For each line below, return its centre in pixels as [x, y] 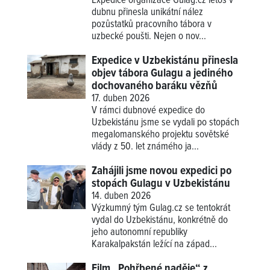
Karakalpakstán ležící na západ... [155, 244]
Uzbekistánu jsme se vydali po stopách [166, 123]
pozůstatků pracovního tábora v [152, 24]
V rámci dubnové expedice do [149, 111]
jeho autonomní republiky [140, 232]
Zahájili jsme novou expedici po [162, 171]
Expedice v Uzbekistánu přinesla [165, 61]
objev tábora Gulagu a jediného [162, 73]
